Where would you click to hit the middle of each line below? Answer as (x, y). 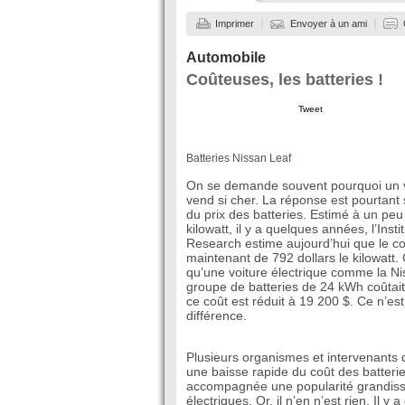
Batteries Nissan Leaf (239, 158)
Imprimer (235, 24)
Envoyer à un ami (329, 24)
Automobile (226, 57)
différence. (217, 316)
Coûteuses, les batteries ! (285, 80)
